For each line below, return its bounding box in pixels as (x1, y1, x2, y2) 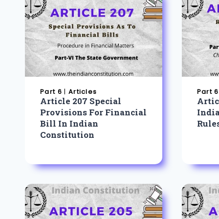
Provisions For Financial (40, 106, 147, 118)
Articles (68, 87, 97, 97)
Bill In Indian (40, 117, 99, 129)
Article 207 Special (40, 95, 122, 107)
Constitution (40, 129, 95, 140)
